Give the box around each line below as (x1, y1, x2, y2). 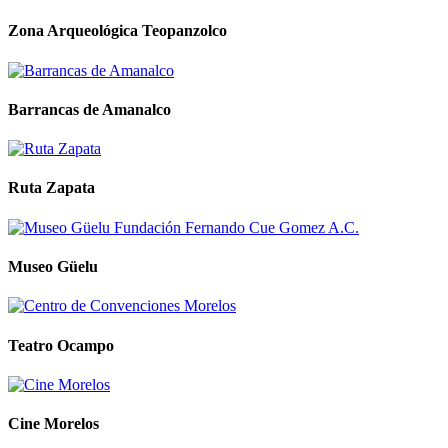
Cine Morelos (8, 415, 99, 433)
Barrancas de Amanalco (8, 100, 171, 118)
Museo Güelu (8, 257, 98, 275)
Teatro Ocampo (8, 336, 114, 354)
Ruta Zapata (8, 179, 95, 197)
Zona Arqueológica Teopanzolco (8, 22, 227, 40)
